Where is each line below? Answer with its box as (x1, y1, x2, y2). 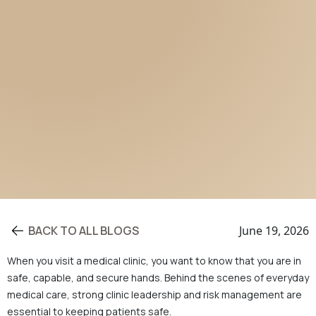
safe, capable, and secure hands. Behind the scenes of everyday (7, 270, 309, 284)
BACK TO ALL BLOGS (28, 222, 139, 238)
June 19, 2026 (239, 222, 309, 238)
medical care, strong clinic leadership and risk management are (7, 287, 302, 301)
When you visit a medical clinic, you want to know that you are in (7, 253, 301, 267)
